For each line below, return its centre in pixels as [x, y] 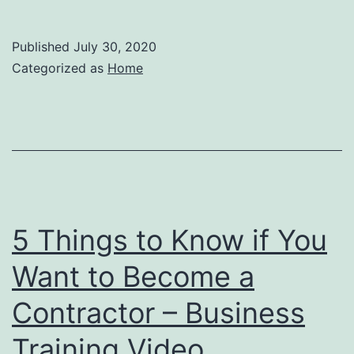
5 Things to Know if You [169, 240]
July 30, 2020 [115, 46]
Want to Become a [133, 276]
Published [43, 46]
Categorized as [60, 68]
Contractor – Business [158, 313]
